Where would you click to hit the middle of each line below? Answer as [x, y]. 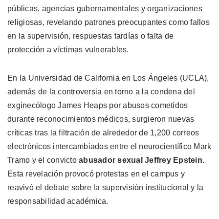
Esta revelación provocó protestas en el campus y [96, 174]
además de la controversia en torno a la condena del [101, 91]
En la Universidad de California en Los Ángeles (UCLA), [108, 78]
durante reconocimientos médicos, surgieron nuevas [101, 119]
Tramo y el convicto [43, 160]
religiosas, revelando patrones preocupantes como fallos [109, 22]
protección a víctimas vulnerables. [68, 49]
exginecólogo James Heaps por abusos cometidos [98, 105]
